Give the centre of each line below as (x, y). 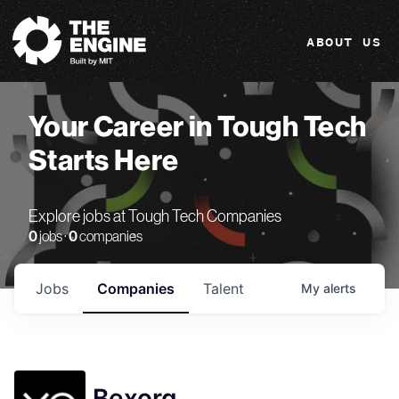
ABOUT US (344, 42)
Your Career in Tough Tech (198, 127)
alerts (340, 288)
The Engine (36, 14)
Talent (224, 289)
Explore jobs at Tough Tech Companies (155, 217)
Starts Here (104, 161)
